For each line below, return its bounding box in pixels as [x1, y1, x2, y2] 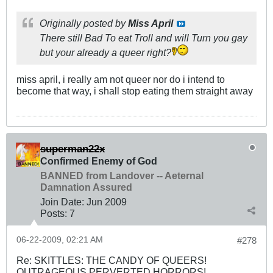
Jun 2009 [87, 196, 127, 208]
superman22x [40, 143, 105, 155]
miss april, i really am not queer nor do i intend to [16, 74, 225, 85]
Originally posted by [40, 18, 128, 29]
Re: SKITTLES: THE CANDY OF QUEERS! [16, 255, 207, 266]
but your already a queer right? [40, 47, 171, 58]
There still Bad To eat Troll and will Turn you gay [40, 32, 247, 44]
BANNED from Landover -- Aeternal [40, 170, 204, 182]
